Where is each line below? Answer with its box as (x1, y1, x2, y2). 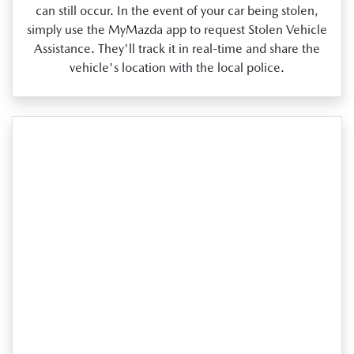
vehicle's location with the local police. (70, 60, 284, 76)
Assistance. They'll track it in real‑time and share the (34, 41, 320, 57)
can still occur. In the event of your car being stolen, (36, 3, 318, 19)
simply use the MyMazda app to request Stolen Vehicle (27, 22, 327, 38)
